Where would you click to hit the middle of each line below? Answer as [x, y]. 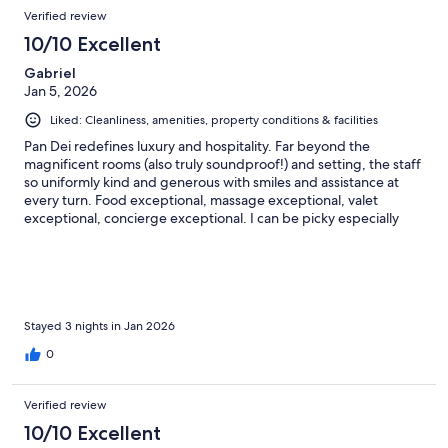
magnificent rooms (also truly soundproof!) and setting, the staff [222, 163]
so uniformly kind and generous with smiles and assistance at [211, 181]
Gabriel [50, 72]
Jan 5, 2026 [60, 90]
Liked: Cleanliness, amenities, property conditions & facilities [214, 119]
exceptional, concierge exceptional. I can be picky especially [211, 217]
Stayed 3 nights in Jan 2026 [99, 325]
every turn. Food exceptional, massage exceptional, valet [201, 199]
